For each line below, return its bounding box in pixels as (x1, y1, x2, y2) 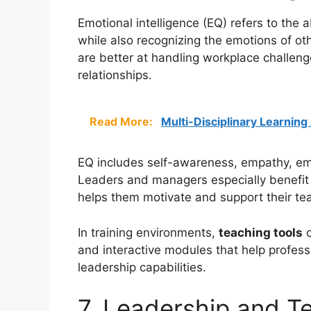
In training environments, (78, 225, 219, 239)
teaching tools (219, 225, 303, 239)
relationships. (78, 67, 152, 82)
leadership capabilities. (78, 260, 206, 274)
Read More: (90, 115, 155, 129)
